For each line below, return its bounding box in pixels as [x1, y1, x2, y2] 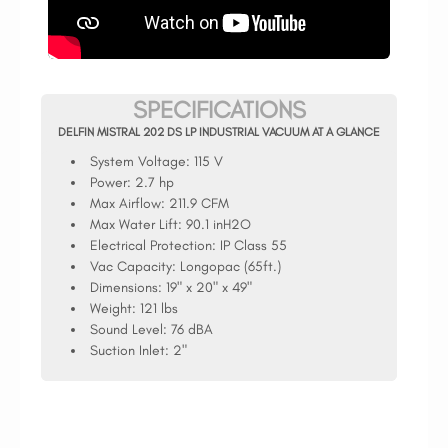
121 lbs [140, 300, 178, 317]
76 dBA [171, 321, 213, 338]
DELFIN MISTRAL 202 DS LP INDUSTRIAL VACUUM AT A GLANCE [58, 125, 380, 139]
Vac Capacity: [90, 258, 180, 275]
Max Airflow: [90, 195, 169, 212]
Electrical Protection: [90, 237, 220, 254]
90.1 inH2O [186, 216, 251, 233]
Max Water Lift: [90, 216, 186, 233]
